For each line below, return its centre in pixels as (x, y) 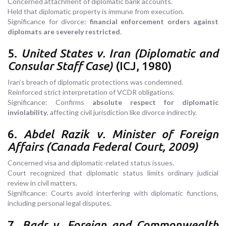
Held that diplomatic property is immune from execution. (96, 12)
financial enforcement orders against (154, 22)
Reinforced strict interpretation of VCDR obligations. (91, 92)
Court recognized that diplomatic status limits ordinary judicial (113, 173)
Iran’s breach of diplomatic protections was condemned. (95, 82)
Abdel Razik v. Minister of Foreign (121, 134)
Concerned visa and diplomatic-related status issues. (91, 163)
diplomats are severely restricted (64, 32)
